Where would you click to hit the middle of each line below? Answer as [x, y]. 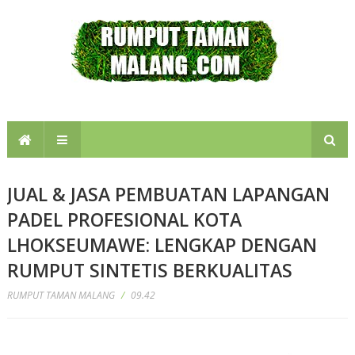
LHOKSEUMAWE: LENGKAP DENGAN [162, 245]
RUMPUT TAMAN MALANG [61, 295]
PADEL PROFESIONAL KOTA [124, 219]
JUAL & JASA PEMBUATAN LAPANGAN [168, 194]
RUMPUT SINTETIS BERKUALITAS [149, 270]
